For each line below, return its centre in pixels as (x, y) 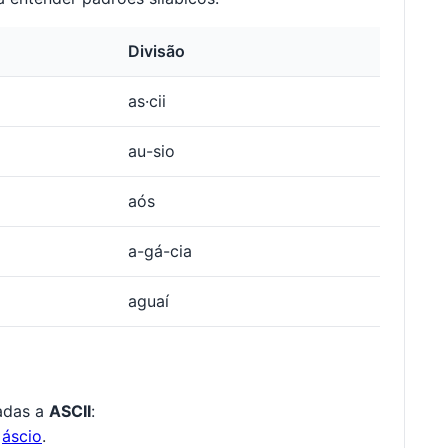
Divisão (156, 51)
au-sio (151, 151)
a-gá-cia (160, 251)
